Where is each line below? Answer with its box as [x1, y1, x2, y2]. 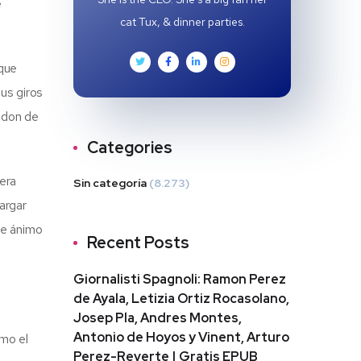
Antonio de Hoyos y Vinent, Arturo [73, 329, 289, 346]
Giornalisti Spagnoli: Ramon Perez [73, 271, 286, 288]
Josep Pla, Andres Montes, [73, 309, 242, 326]
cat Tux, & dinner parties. [119, 15, 245, 29]
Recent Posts [87, 232, 189, 253]
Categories [87, 137, 172, 158]
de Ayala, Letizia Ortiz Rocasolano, [73, 290, 289, 307]
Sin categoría [73, 176, 147, 190]
